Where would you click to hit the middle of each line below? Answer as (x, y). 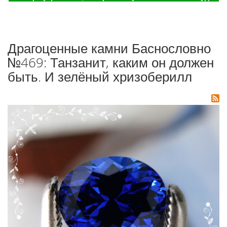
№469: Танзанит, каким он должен (111, 63)
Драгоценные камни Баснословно (109, 48)
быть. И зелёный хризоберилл (100, 77)
